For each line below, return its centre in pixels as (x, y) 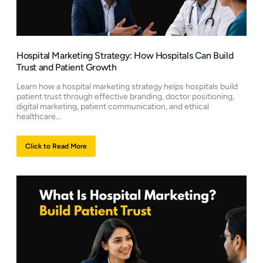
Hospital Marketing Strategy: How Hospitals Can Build (125, 56)
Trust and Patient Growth (67, 68)
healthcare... (39, 117)
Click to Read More (56, 146)
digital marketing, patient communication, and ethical (113, 107)
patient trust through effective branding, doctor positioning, (125, 97)
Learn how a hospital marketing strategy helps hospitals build (127, 87)
